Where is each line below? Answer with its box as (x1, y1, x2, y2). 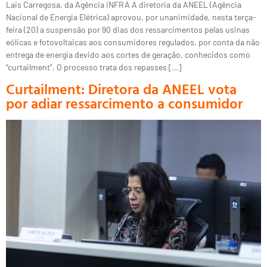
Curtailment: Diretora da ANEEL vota (6, 78, 237, 100)
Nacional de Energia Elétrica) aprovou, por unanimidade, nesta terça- (6, 11, 256, 22)
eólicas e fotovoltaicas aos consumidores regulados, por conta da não (6, 36, 260, 47)
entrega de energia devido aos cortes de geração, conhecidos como (6, 49, 250, 60)
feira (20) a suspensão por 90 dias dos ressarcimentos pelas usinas (6, 24, 250, 35)
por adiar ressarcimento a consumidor (6, 92, 243, 114)
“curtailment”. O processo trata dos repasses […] (6, 61, 181, 72)
